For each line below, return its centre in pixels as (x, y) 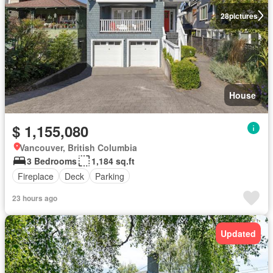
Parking (110, 176)
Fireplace (36, 176)
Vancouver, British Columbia (78, 147)
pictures (243, 16)
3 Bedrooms (52, 161)
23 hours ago (35, 198)
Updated (238, 233)
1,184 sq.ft (113, 161)
